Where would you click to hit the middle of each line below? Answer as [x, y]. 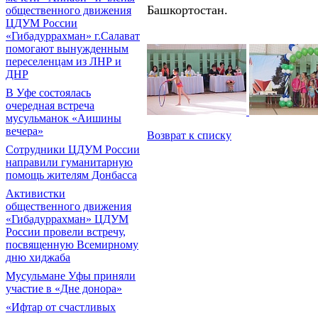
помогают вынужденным [67, 49]
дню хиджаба [38, 257]
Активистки [35, 193]
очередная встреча [50, 105]
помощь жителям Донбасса [71, 175]
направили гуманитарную [69, 162]
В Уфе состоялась [48, 93]
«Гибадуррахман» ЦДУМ [67, 219]
